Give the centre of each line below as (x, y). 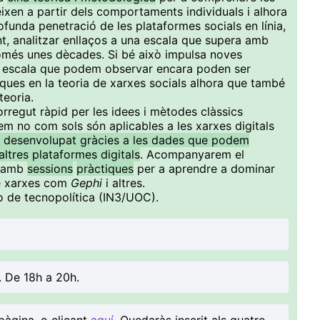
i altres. (125, 183)
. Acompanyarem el (192, 154)
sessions (50, 169)
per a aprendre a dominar (204, 169)
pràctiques (105, 169)
